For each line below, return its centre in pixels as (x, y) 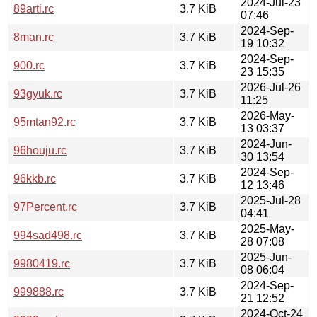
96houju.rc (40, 150)
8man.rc (34, 37)
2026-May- (267, 115)
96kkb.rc (35, 178)
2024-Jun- (266, 144)
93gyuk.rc (38, 93)
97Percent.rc (45, 207)
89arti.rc (34, 8)
